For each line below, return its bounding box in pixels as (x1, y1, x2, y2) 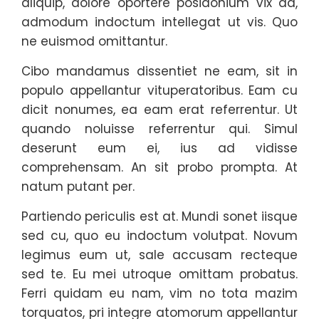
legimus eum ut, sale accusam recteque (21, 246, 298, 263)
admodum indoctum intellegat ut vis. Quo (21, 14, 298, 31)
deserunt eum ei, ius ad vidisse (21, 140, 298, 157)
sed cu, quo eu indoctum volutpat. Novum (21, 227, 298, 244)
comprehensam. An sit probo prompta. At (21, 159, 298, 176)
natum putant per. (21, 178, 135, 195)
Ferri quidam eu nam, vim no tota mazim (21, 285, 298, 302)
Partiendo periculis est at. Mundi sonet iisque (21, 208, 298, 225)
